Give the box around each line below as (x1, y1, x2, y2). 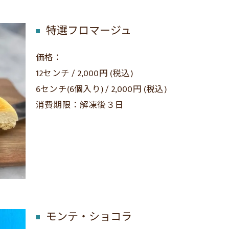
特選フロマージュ (46, 22, 131, 40)
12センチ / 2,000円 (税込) (36, 66, 133, 81)
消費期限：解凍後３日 (36, 98, 124, 113)
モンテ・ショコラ (46, 208, 132, 226)
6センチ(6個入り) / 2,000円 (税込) (36, 82, 167, 97)
